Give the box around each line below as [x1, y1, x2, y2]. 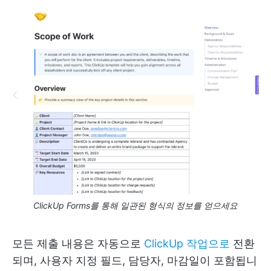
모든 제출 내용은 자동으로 [12, 237, 144, 250]
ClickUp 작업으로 [144, 237, 230, 250]
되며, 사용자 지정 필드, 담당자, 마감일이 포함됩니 [12, 254, 257, 267]
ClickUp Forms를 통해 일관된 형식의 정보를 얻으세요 [33, 200, 238, 211]
